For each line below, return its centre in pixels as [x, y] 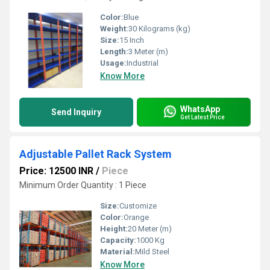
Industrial [143, 63]
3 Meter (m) [148, 52]
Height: [114, 229]
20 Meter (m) [150, 229]
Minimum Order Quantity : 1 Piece [83, 185]
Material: [118, 252]
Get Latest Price [202, 117]
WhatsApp [200, 109]
